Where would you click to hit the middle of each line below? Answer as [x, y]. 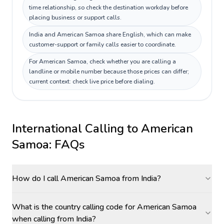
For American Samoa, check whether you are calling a [102, 61]
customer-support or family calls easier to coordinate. [102, 44]
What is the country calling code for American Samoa [104, 207]
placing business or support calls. [75, 17]
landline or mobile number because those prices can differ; [109, 71]
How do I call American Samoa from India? [86, 178]
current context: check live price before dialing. [92, 81]
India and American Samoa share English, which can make [110, 34]
